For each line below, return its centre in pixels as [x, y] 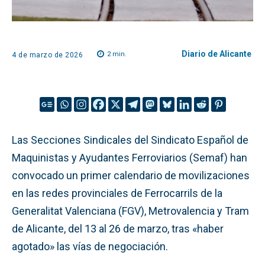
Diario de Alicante [216, 54]
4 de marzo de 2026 [47, 55]
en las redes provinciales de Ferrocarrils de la [117, 193]
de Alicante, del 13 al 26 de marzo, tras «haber [118, 228]
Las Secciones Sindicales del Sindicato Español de [130, 140]
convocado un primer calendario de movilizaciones [131, 175]
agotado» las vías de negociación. [90, 246]
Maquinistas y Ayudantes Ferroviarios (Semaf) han [130, 157]
